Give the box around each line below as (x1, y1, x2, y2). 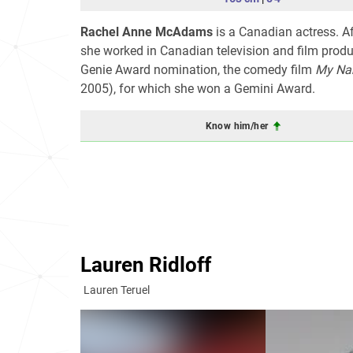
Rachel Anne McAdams (80, 24, 213, 39)
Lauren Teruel (84, 284, 150, 296)
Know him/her (205, 120, 271, 132)
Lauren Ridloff (80, 253, 211, 277)
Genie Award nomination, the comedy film (80, 62, 315, 77)
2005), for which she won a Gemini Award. (80, 81, 315, 96)
